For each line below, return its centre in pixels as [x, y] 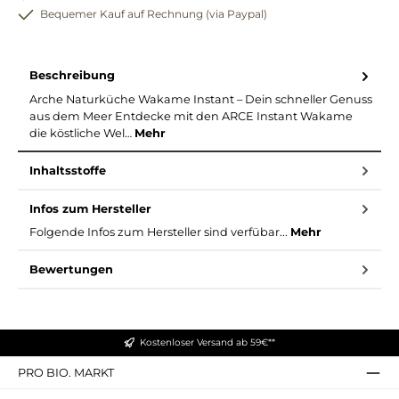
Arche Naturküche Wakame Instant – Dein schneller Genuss [201, 99]
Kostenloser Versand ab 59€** [208, 343]
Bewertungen [71, 270]
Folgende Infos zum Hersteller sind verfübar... [160, 232]
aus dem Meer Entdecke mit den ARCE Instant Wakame [191, 116]
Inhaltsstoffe [68, 170]
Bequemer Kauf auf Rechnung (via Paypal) [154, 14]
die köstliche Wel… [82, 133]
